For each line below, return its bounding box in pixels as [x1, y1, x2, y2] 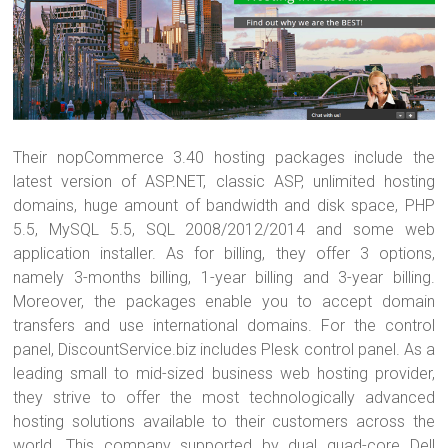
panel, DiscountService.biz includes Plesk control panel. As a [13, 340, 435, 360]
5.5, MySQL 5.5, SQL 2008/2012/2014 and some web [13, 220, 435, 240]
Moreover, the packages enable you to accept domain [13, 292, 435, 312]
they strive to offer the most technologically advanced [13, 388, 435, 408]
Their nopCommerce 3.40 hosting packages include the [13, 148, 435, 168]
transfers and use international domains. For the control [13, 316, 435, 336]
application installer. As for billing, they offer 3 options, [13, 244, 435, 264]
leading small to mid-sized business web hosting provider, [13, 364, 435, 384]
